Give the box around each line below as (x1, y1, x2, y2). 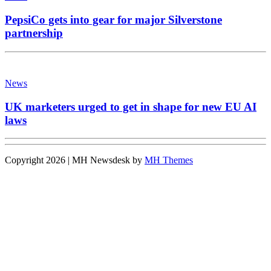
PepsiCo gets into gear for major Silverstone (5, 13, 222, 27)
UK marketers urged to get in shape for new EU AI (5, 100, 256, 113)
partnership (5, 27, 63, 40)
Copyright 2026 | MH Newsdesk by (5, 155, 145, 166)
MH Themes (145, 155, 193, 166)
